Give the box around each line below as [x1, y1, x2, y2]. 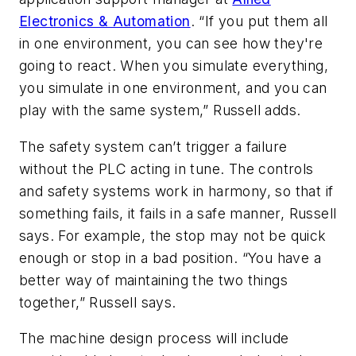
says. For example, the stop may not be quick [19, 226, 327, 244]
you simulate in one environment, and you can [19, 79, 327, 97]
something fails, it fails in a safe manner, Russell [19, 204, 337, 222]
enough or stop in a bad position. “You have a [19, 249, 321, 266]
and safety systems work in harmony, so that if [19, 182, 334, 199]
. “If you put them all [190, 13, 328, 30]
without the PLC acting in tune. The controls [19, 160, 314, 177]
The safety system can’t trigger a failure [19, 137, 288, 155]
